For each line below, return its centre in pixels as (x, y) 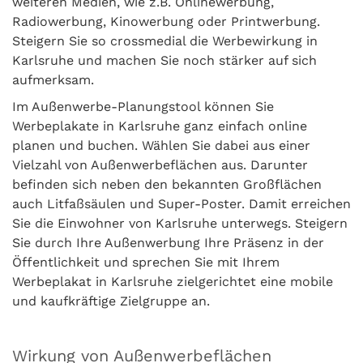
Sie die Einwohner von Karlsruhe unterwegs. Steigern (180, 224)
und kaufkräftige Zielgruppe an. (113, 301)
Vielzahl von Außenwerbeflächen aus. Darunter (160, 165)
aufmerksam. (53, 80)
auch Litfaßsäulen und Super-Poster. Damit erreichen (181, 204)
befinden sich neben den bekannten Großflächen (167, 185)
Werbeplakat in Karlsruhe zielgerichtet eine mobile (173, 282)
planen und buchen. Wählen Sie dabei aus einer (161, 146)
